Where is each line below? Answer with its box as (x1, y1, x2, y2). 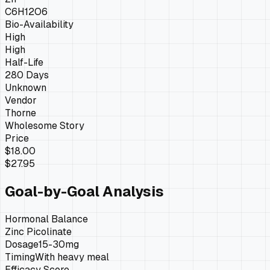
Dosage (5, 237, 39, 251)
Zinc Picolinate (5, 225, 72, 238)
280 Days (5, 68, 49, 81)
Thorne (5, 106, 36, 119)
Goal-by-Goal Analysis (5, 181, 164, 201)
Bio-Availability (5, 17, 74, 31)
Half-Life (5, 55, 43, 69)
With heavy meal (35, 250, 109, 263)
